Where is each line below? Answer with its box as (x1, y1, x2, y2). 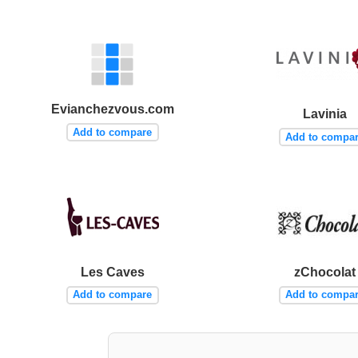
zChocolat (293, 265, 356, 279)
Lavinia (302, 106, 347, 121)
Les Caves (80, 265, 145, 279)
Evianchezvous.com (50, 101, 174, 116)
